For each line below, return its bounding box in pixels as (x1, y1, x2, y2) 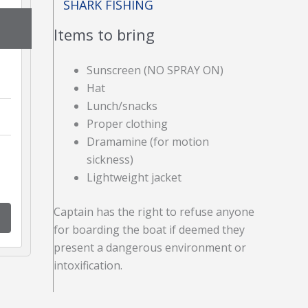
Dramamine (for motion (87, 134, 210, 149)
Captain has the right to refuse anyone (54, 204, 255, 219)
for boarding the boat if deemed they (54, 222, 245, 237)
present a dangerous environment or (54, 240, 247, 255)
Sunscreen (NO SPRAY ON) (87, 63, 224, 78)
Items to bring (54, 24, 155, 45)
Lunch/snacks (87, 98, 158, 113)
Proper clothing (87, 116, 168, 131)
